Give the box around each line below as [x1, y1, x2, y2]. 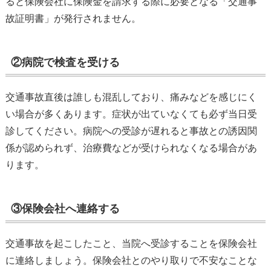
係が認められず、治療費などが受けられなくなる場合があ [5, 142, 257, 153]
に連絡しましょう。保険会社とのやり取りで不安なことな [5, 255, 257, 266]
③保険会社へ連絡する [10, 203, 120, 215]
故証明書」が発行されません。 [5, 13, 141, 24]
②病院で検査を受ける [10, 56, 120, 69]
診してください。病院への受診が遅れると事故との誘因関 [5, 125, 257, 136]
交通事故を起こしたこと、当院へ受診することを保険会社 [5, 238, 257, 249]
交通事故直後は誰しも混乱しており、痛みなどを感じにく [5, 91, 257, 102]
